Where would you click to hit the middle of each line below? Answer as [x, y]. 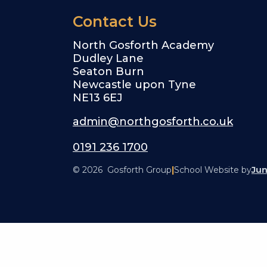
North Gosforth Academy [143, 46]
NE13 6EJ [98, 98]
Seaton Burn [108, 72]
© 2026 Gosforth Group [122, 170]
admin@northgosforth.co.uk [153, 122]
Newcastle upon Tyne [134, 85]
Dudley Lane [108, 59]
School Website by [213, 170]
